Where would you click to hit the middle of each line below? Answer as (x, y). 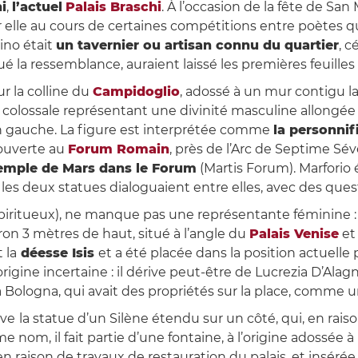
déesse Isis (57, 253)
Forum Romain (118, 149)
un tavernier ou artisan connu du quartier (197, 46)
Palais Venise (294, 234)
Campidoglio (136, 92)
